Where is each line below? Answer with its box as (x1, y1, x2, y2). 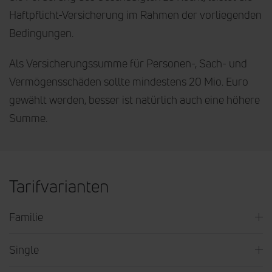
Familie (9, 209, 43, 224)
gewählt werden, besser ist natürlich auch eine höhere (9, 92, 260, 107)
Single (9, 242, 39, 257)
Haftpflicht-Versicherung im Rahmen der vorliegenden (9, 7, 262, 22)
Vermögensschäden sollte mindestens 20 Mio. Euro (9, 73, 248, 89)
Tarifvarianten (9, 174, 109, 197)
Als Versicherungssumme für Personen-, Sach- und (9, 55, 247, 70)
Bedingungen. (9, 25, 73, 40)
